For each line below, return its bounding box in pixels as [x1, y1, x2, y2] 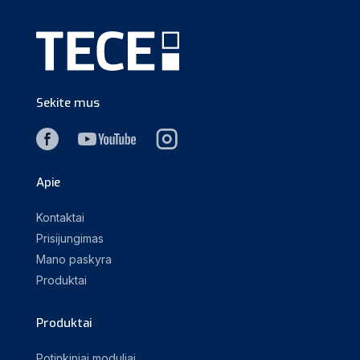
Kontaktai [36, 211, 84, 224]
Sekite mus [36, 94, 100, 111]
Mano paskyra [36, 252, 112, 266]
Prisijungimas [36, 231, 104, 245]
